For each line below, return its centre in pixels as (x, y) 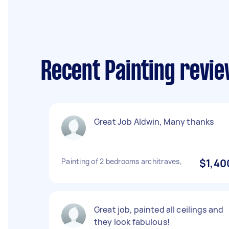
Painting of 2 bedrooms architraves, (122, 161)
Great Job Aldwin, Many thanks (154, 122)
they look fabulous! (132, 222)
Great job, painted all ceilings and (159, 210)
